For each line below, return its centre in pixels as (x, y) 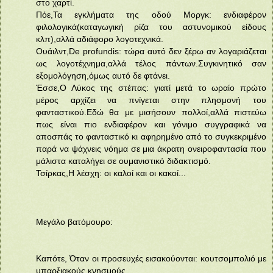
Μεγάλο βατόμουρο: (74, 222)
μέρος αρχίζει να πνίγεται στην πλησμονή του (151, 100)
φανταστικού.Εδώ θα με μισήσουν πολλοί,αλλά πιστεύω (151, 112)
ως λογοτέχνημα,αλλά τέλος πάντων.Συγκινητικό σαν (151, 63)
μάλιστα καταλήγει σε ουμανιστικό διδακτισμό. (123, 161)
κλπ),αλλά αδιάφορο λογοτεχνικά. (100, 39)
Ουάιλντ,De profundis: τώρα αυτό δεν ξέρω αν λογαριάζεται (151, 51)
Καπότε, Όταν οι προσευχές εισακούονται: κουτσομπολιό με (151, 258)
